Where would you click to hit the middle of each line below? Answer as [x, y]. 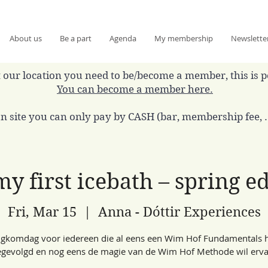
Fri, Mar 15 [42, 212]
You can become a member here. [135, 89]
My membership [184, 38]
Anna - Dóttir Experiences [179, 212]
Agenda [123, 38]
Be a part [76, 38]
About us [26, 38]
